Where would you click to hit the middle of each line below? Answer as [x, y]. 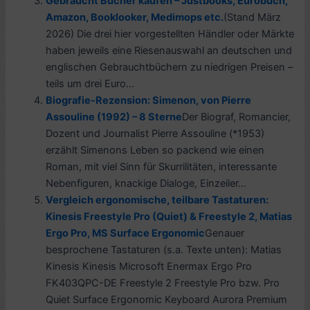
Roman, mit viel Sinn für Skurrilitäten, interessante [162, 167]
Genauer [225, 234]
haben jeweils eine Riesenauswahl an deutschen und [169, 51]
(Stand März [253, 18]
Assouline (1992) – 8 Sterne [114, 117]
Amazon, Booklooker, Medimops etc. [135, 18]
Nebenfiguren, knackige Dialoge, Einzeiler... [146, 184]
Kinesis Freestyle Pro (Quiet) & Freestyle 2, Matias [169, 217]
